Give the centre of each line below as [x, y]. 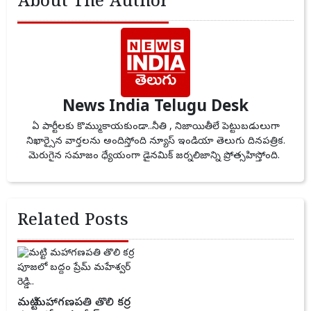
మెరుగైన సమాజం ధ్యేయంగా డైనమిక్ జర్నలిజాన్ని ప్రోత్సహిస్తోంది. [155, 157]
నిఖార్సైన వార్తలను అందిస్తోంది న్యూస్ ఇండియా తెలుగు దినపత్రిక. [155, 142]
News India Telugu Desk [155, 109]
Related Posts [73, 222]
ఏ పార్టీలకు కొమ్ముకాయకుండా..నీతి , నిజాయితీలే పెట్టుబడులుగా [155, 128]
